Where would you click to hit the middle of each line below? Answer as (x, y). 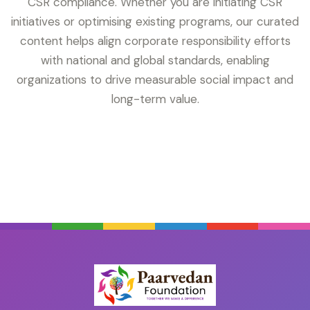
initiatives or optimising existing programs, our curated (155, 22)
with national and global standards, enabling (155, 61)
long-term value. (155, 99)
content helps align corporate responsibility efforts (155, 41)
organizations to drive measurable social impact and (155, 80)
